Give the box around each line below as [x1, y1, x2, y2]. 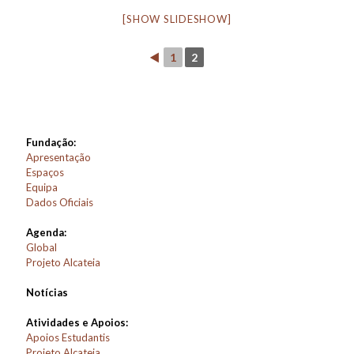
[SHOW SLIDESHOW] [122, 13, 232, 26]
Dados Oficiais [26, 196, 93, 209]
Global [26, 241, 57, 254]
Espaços [26, 166, 64, 179]
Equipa [26, 181, 58, 194]
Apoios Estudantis [26, 331, 110, 345]
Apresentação [26, 151, 91, 164]
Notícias [26, 286, 68, 299]
